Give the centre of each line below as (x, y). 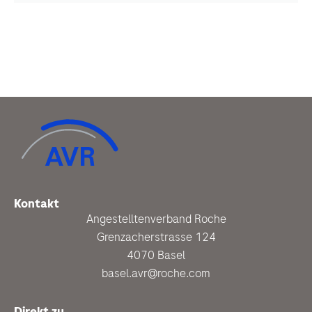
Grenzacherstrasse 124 (156, 236)
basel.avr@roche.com (156, 273)
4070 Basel (156, 255)
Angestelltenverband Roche (156, 218)
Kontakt (37, 203)
